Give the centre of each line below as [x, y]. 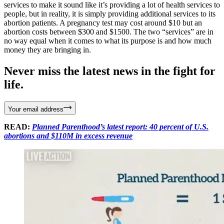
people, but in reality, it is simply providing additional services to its [110, 13]
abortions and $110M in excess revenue [68, 135]
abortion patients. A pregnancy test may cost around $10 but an [103, 22]
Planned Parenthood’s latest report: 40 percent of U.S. [120, 126]
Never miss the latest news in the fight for [110, 71]
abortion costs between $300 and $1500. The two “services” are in [109, 31]
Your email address [36, 109]
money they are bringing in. [47, 49]
